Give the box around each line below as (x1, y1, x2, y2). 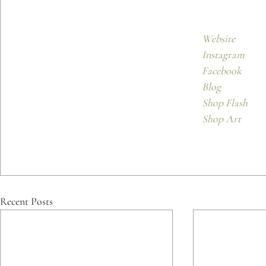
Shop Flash (202, 96, 248, 109)
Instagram (202, 47, 245, 61)
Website (202, 31, 235, 45)
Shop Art (202, 112, 241, 125)
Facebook (202, 64, 244, 77)
